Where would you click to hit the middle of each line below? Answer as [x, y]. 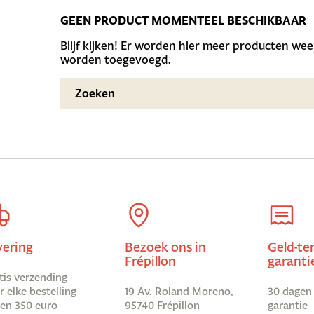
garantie [287, 305]
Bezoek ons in [165, 247]
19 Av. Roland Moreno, [179, 291]
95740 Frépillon [162, 305]
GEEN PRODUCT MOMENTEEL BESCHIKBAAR [184, 20]
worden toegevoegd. [116, 59]
